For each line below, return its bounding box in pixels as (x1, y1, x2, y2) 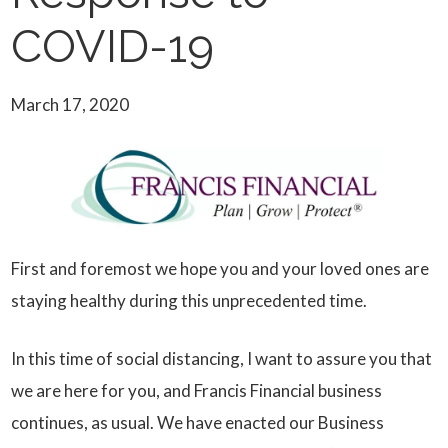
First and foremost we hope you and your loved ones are (11, 258, 430, 280)
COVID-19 (11, 20, 215, 73)
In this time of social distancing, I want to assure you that (11, 348, 433, 370)
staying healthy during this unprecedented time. (11, 290, 368, 312)
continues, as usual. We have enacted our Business (11, 412, 385, 434)
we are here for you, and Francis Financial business (11, 380, 383, 402)
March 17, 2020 (11, 94, 130, 115)
